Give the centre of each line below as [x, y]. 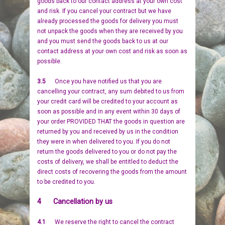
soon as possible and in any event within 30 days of [109, 111]
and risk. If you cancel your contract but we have [104, 11]
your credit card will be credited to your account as [107, 101]
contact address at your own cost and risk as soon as [112, 51]
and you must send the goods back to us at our [103, 41]
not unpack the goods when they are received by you [110, 31]
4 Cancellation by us [75, 202]
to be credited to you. [66, 182]
